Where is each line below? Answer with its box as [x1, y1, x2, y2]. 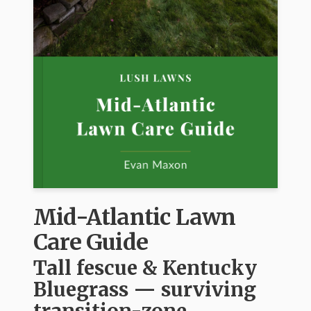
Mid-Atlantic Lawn [33, 203, 236, 232]
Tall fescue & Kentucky [33, 255, 257, 281]
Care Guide [33, 228, 148, 257]
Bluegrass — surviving [33, 277, 256, 303]
